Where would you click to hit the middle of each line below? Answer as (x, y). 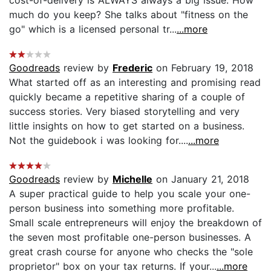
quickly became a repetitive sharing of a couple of (127, 96)
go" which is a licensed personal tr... (93, 29)
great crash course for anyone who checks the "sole (131, 251)
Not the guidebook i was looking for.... (99, 140)
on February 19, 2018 (203, 67)
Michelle (132, 179)
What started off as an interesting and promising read (135, 82)
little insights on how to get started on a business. (127, 126)
